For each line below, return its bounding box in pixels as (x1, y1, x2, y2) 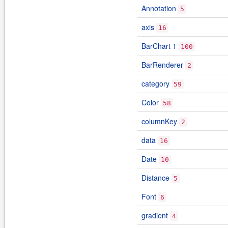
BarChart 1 (141, 41, 177, 51)
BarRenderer (141, 60, 183, 70)
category (141, 78, 169, 89)
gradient (141, 210, 168, 220)
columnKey (141, 116, 177, 126)
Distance (141, 173, 169, 183)
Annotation (141, 3, 176, 13)
